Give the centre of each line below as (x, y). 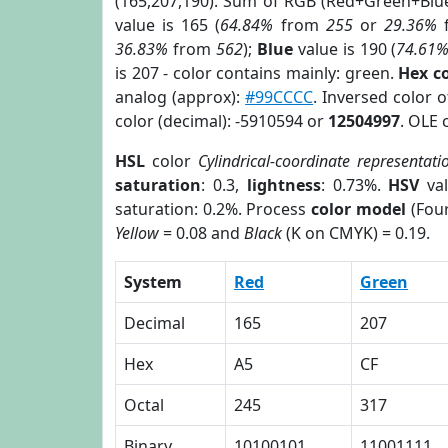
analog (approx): (180, 97)
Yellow (137, 233)
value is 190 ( (344, 49)
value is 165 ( (168, 25)
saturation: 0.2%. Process (213, 209)
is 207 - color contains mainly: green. (257, 73)
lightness (283, 185)
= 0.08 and (201, 233)
